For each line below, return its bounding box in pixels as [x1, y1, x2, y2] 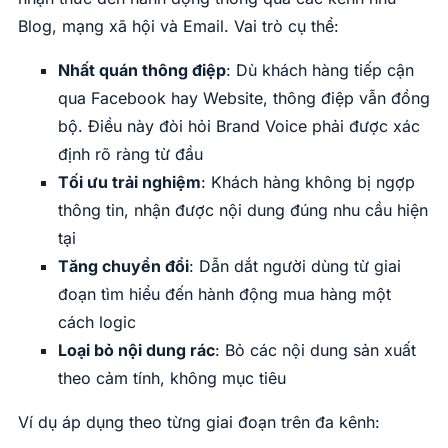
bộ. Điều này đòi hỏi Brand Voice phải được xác [58, 116, 420, 137]
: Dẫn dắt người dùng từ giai [189, 256, 401, 277]
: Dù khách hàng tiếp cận [226, 60, 414, 81]
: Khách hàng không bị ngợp [201, 172, 415, 193]
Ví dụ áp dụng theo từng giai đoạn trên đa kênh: [18, 412, 380, 433]
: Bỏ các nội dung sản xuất [215, 340, 416, 361]
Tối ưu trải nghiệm [58, 172, 201, 193]
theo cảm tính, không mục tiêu [58, 368, 286, 389]
